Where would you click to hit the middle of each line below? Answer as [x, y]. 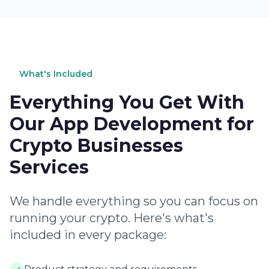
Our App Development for [132, 124]
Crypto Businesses [96, 146]
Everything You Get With [127, 102]
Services [49, 167]
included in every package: [88, 235]
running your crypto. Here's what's [112, 218]
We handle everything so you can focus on [134, 201]
